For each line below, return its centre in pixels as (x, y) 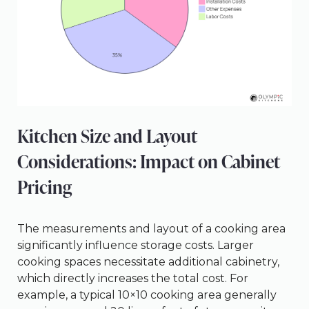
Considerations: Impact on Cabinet (149, 162)
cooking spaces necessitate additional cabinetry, (148, 262)
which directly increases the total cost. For (133, 279)
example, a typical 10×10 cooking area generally (147, 295)
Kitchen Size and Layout (107, 136)
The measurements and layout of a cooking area (151, 229)
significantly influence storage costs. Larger (136, 246)
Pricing (44, 187)
